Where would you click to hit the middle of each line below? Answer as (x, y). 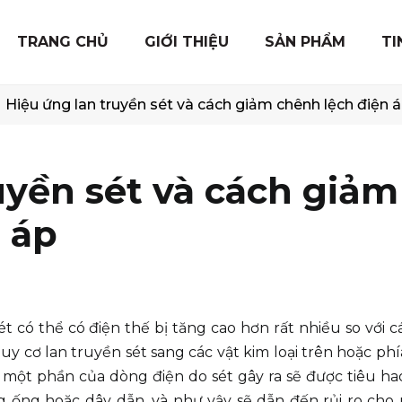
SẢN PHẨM (305, 42)
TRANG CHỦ (63, 42)
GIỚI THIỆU (187, 42)
